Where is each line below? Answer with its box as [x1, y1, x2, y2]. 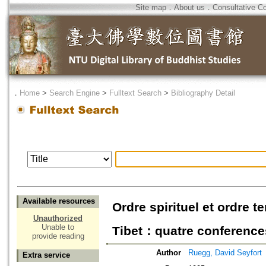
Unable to [42, 223, 74, 232]
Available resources [23, 197, 95, 206]
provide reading [31, 232, 84, 241]
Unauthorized [33, 214, 83, 223]
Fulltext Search [109, 88, 161, 97]
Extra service [23, 251, 70, 260]
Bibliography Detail [171, 88, 235, 97]
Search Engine [49, 88, 100, 97]
